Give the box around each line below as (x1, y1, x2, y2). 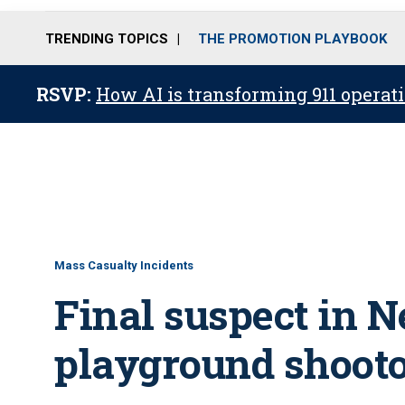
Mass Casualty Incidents (54, 259, 193, 272)
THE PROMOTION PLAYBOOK (198, 30, 387, 47)
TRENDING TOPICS (45, 30, 168, 47)
